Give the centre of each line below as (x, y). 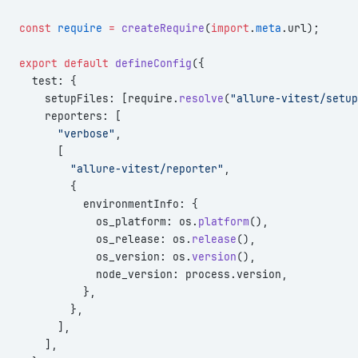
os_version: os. (105, 257)
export (38, 63)
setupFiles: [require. (99, 98)
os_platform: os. (109, 221)
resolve (201, 98)
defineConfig (150, 63)
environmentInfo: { (109, 204)
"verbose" (67, 133)
